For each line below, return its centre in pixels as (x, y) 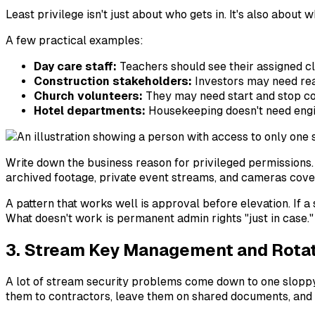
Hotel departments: (90, 111)
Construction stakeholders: (113, 82)
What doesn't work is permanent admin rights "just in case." (160, 219)
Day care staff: (75, 67)
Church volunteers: (88, 96)
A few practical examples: (75, 41)
